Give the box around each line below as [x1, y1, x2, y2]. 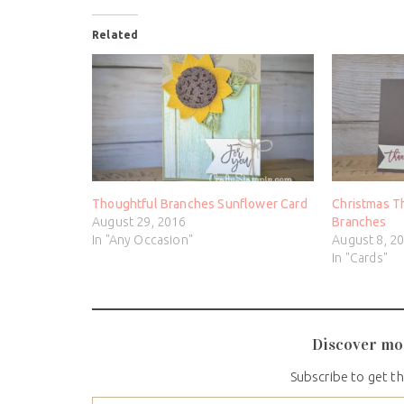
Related [92, 29, 139, 41]
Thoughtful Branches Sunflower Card [92, 197, 308, 212]
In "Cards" [332, 251, 388, 266]
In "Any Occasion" [92, 233, 193, 248]
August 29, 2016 [92, 215, 187, 230]
